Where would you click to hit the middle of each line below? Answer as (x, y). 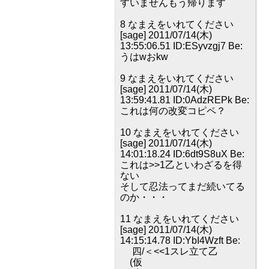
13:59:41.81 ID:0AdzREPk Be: (185, 100)
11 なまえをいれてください (180, 219)
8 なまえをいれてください (177, 24)
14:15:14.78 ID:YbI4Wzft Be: (180, 240)
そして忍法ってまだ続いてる (183, 186)
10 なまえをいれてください (180, 132)
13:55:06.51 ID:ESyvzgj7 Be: (181, 46)
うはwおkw (144, 57)
